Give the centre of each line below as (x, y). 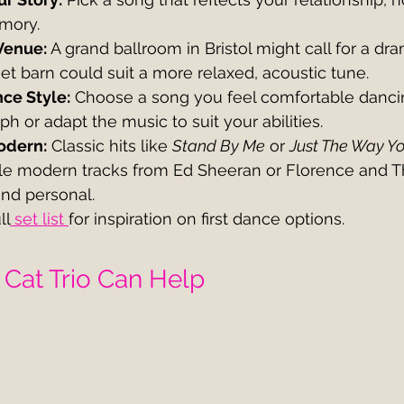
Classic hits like (110, 145)
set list (39, 218)
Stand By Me (219, 145)
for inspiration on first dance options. (207, 218)
